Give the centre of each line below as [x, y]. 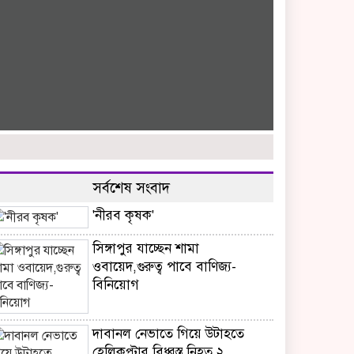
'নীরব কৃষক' [123, 215]
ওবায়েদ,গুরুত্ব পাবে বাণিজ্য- [164, 267]
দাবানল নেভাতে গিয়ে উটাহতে [168, 334]
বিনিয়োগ [116, 285]
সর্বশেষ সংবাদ [131, 188]
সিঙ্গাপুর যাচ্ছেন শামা [146, 249]
